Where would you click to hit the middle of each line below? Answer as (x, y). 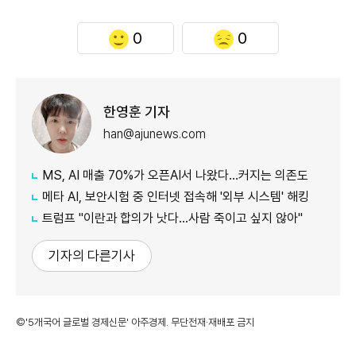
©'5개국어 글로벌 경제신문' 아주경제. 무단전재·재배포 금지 (135, 322)
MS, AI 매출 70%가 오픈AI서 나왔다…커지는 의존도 (175, 175)
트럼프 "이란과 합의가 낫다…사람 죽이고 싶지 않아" (172, 218)
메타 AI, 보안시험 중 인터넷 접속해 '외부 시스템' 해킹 (176, 196)
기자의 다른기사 (92, 255)
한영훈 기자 (137, 112)
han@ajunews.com (155, 134)
